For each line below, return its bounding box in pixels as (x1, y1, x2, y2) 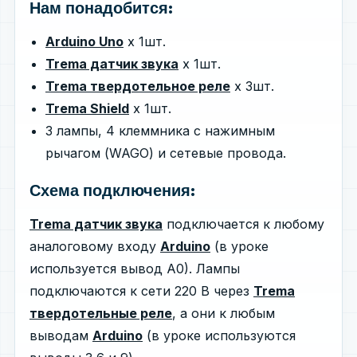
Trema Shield (45, 100, 129, 116)
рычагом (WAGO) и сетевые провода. (45, 144, 286, 161)
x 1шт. (129, 100, 171, 116)
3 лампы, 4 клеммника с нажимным (45, 122, 275, 139)
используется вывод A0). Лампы (29, 260, 240, 277)
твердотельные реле (29, 304, 172, 321)
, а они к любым (172, 304, 275, 321)
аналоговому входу (29, 237, 160, 254)
